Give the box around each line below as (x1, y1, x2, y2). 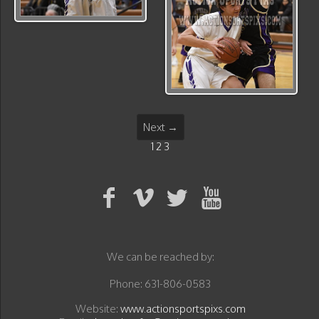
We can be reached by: (106, 250, 214, 263)
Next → (142, 120, 178, 134)
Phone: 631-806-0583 (110, 277, 211, 291)
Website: (75, 302, 120, 315)
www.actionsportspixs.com (120, 302, 246, 315)
